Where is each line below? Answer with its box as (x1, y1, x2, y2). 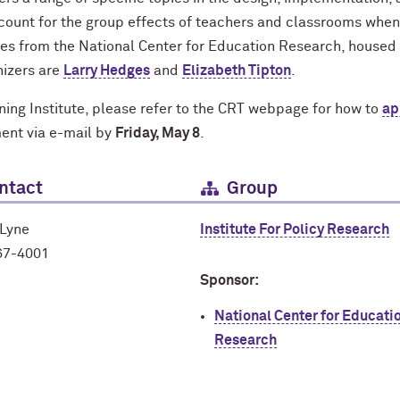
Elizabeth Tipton (182, 62, 291, 78)
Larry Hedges (63, 62, 150, 78)
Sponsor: (200, 272, 259, 287)
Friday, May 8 (115, 125, 200, 140)
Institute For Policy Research (200, 221, 389, 237)
